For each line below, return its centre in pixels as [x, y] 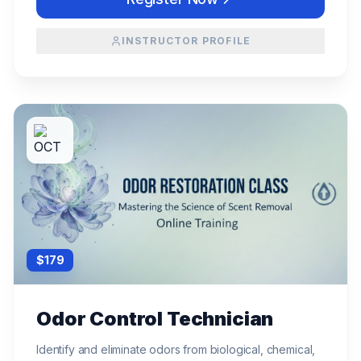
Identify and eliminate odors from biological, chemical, [176, 349]
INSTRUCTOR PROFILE [186, 40]
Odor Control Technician [155, 318]
